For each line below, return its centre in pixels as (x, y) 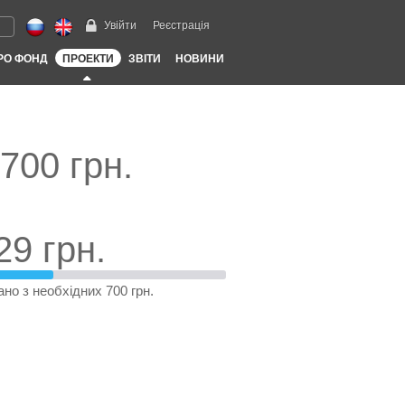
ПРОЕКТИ (88, 59)
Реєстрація (181, 25)
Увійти (120, 25)
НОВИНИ (199, 59)
